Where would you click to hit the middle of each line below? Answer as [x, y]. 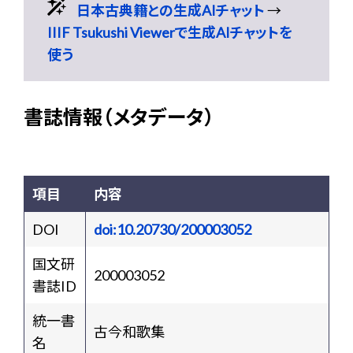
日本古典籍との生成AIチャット [171, 10]
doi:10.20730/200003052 [173, 229]
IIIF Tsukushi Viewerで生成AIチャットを [170, 32]
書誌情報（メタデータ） [119, 117]
